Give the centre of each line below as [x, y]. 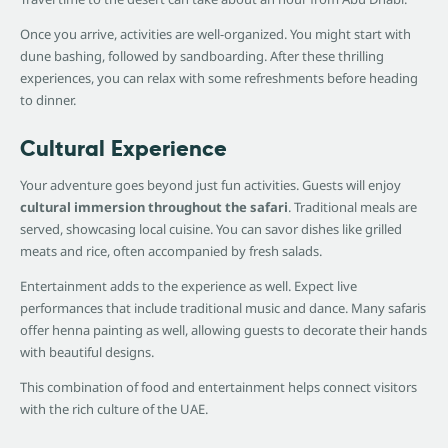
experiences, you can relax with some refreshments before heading [219, 78]
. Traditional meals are [352, 207]
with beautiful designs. [87, 352]
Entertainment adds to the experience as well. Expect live [188, 286]
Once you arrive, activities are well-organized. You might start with [215, 34]
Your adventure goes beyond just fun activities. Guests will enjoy [210, 185]
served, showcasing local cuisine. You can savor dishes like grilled [211, 229]
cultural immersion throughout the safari [154, 207]
